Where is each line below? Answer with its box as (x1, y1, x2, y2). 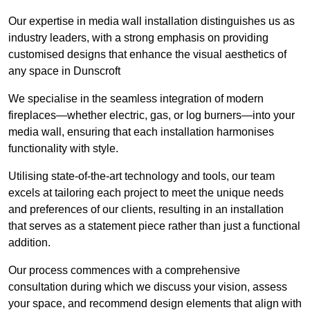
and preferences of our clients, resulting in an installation (8, 203, 284, 216)
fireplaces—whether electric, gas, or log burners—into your (8, 109, 295, 122)
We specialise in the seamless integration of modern (8, 93, 264, 105)
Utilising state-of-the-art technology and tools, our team (8, 170, 275, 183)
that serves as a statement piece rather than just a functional (8, 220, 300, 232)
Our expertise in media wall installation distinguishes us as (8, 15, 295, 28)
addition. (8, 237, 51, 249)
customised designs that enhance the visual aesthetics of (8, 48, 286, 61)
